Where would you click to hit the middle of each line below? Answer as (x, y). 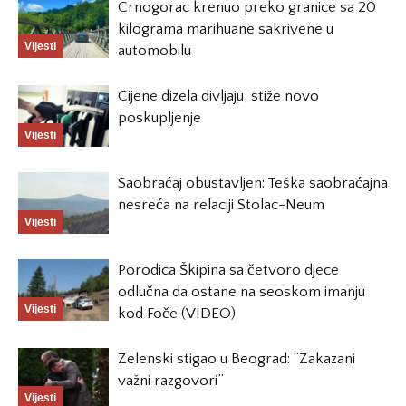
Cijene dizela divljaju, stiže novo (218, 96)
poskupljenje (159, 117)
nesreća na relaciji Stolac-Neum (221, 204)
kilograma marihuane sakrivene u (226, 29)
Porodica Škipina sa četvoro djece (228, 270)
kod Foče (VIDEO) (177, 313)
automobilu (155, 50)
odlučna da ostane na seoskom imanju (242, 291)
